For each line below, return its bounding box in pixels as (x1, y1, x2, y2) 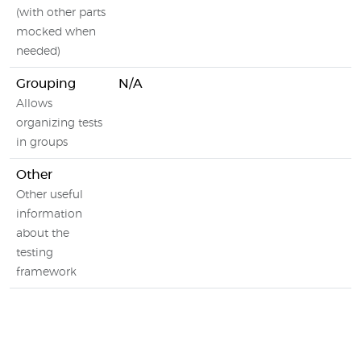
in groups (16, 137, 68, 148)
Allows (16, 98, 52, 110)
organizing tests (16, 118, 102, 129)
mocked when (16, 27, 96, 38)
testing (16, 247, 53, 259)
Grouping (16, 77, 76, 90)
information (16, 209, 82, 220)
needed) (16, 46, 60, 57)
